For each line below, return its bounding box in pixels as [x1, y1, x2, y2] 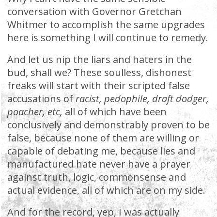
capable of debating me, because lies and [7, 144, 195, 157]
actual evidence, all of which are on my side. [7, 184, 205, 197]
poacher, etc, [7, 105, 65, 118]
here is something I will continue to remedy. [7, 31, 208, 44]
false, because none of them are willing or [7, 131, 199, 144]
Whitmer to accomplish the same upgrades [7, 18, 205, 31]
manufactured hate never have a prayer [7, 157, 190, 170]
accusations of [7, 92, 76, 105]
